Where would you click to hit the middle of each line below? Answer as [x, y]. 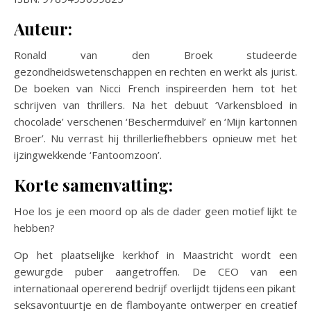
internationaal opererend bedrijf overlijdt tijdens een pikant [155, 288]
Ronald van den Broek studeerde [155, 54]
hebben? [36, 227]
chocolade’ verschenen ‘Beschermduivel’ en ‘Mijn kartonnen [155, 121]
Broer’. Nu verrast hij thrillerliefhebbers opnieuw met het [155, 138]
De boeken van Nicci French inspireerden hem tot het [155, 88]
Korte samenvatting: [93, 184]
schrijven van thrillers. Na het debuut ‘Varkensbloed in [155, 104]
